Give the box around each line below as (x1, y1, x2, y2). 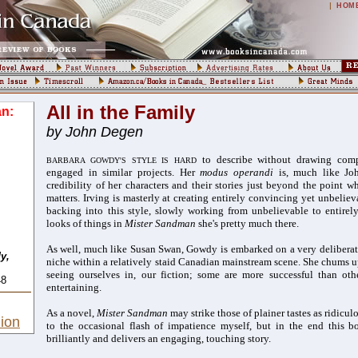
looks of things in (46, 217, 125, 229)
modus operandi (200, 166, 279, 178)
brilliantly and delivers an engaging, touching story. (46, 332, 271, 344)
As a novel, (46, 307, 97, 319)
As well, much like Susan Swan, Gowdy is (46, 243, 228, 255)
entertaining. (46, 281, 101, 293)
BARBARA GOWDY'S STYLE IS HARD (46, 156, 202, 165)
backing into (46, 205, 103, 217)
